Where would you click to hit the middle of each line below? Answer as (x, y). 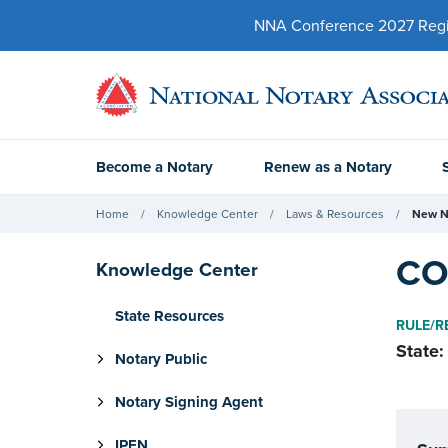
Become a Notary (154, 167)
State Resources (169, 316)
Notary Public (161, 359)
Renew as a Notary (327, 167)
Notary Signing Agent (189, 402)
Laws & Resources (335, 213)
